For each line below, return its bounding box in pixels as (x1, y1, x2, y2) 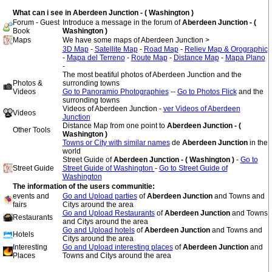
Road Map (143, 45, 178, 53)
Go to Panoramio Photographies (62, 87, 169, 96)
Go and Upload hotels (62, 226, 135, 234)
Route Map (131, 53, 168, 62)
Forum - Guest (12, 18, 59, 27)
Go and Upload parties (62, 192, 137, 200)
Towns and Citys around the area (62, 251, 171, 260)
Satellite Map (94, 45, 138, 53)
